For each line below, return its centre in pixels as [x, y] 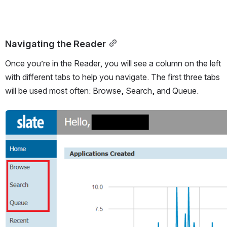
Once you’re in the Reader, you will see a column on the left [113, 63]
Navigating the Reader [55, 43]
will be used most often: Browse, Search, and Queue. [102, 90]
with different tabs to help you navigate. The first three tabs [112, 77]
